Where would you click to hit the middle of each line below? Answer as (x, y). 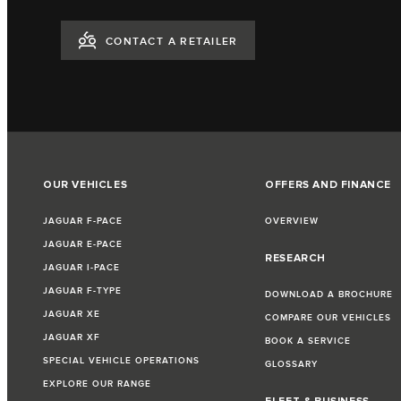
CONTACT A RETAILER (172, 41)
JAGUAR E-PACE (83, 245)
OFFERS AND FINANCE (328, 185)
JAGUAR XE (72, 315)
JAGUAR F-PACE (83, 222)
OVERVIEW (292, 222)
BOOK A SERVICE (308, 341)
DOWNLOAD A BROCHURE (329, 295)
